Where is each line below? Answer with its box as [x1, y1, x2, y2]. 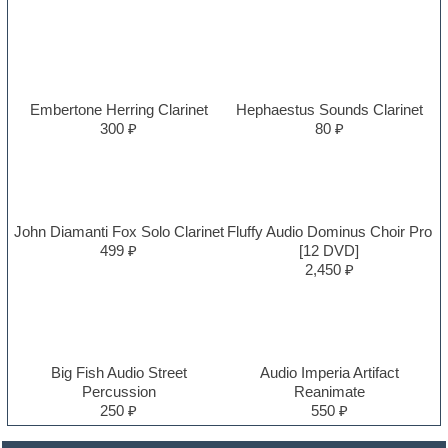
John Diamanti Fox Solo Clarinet [13, 223, 224, 241]
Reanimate [293, 383, 365, 401]
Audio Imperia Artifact [259, 364, 399, 382]
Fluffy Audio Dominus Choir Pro [226, 223, 432, 241]
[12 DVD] [299, 242, 360, 260]
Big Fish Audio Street [50, 364, 187, 382]
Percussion [81, 383, 156, 401]
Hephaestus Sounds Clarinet [235, 101, 423, 119]
